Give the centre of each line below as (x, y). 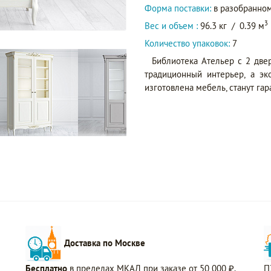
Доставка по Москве (105, 243)
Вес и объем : (172, 26)
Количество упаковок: (187, 43)
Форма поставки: (178, 8)
